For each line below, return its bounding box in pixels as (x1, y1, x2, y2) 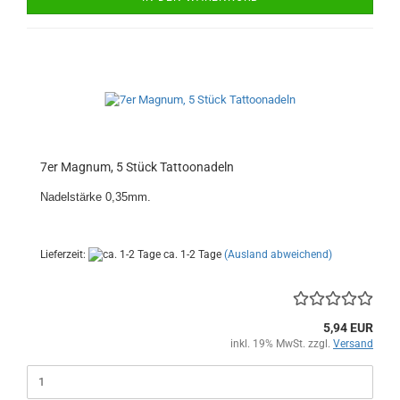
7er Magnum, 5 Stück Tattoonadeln (40, 159, 234, 174)
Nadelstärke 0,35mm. (40, 189, 151, 204)
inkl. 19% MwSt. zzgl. (230, 337, 333, 350)
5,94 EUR (323, 320, 373, 335)
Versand (333, 337, 373, 350)
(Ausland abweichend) (224, 247, 332, 261)
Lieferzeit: (40, 247, 88, 261)
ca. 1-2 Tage (161, 247, 221, 261)
